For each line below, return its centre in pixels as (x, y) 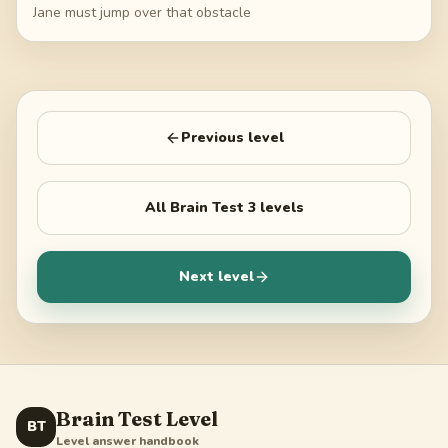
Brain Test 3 (212, 207)
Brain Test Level (137, 418)
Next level (216, 276)
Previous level (232, 137)
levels (279, 207)
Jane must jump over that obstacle (142, 12)
